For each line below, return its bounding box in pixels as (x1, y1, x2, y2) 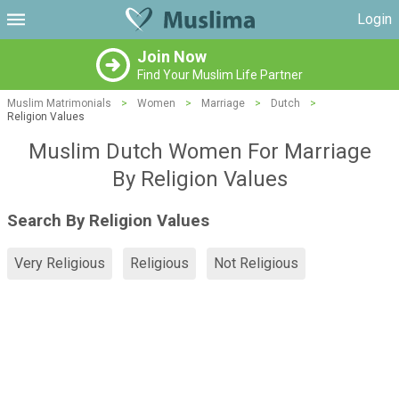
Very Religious (14, 255, 105, 273)
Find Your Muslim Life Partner (137, 68, 303, 82)
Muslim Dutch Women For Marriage (28, 139, 371, 164)
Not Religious (214, 255, 298, 273)
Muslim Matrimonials (7, 97, 111, 110)
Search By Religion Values (7, 210, 209, 231)
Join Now (137, 47, 207, 66)
